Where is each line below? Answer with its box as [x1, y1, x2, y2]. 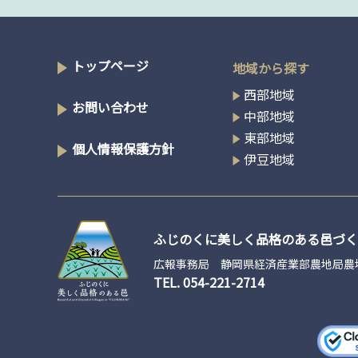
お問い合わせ [72, 97, 149, 117]
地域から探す [233, 58, 310, 78]
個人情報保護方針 [72, 139, 174, 158]
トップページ [72, 56, 149, 75]
